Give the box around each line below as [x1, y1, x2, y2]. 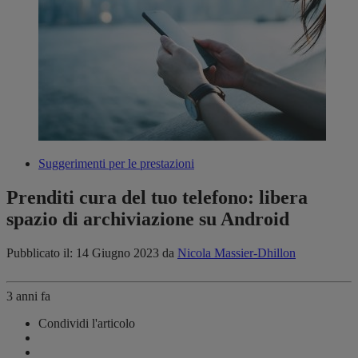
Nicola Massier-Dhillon [177, 246, 296, 261]
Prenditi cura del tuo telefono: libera [6, 187, 308, 209]
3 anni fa [6, 289, 50, 304]
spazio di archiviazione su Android [6, 209, 294, 230]
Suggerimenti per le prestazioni [38, 157, 194, 171]
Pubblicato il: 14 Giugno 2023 [6, 246, 162, 261]
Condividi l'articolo [38, 316, 135, 331]
